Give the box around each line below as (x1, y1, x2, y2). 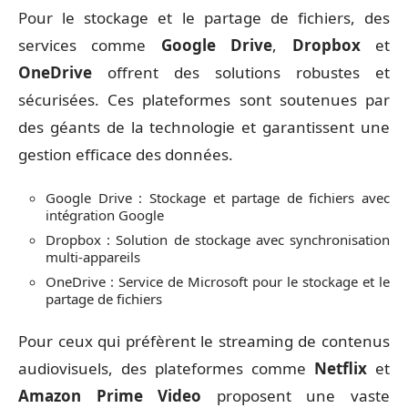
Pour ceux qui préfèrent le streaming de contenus (18, 331, 390, 352)
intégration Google (46, 205, 164, 224)
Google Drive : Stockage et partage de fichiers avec (46, 188, 390, 207)
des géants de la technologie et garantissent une (18, 117, 390, 138)
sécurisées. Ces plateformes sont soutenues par (18, 89, 390, 110)
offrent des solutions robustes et (92, 62, 390, 83)
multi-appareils (46, 247, 140, 266)
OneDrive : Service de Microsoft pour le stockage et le (46, 271, 390, 291)
